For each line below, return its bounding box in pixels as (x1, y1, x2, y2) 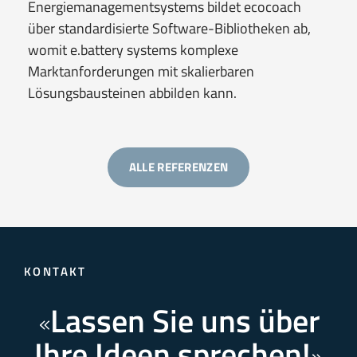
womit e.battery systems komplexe (28, 38, 238, 61)
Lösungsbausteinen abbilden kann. (28, 81, 237, 104)
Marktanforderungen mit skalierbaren (28, 60, 254, 82)
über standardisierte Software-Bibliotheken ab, (28, 17, 311, 39)
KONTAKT (24, 261, 87, 280)
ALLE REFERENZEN (128, 157, 229, 176)
